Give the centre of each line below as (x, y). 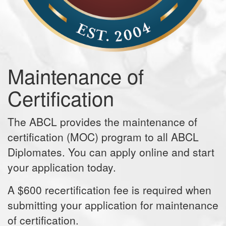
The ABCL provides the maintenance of (102, 121)
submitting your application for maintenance (113, 205)
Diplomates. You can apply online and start (111, 152)
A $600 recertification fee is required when (109, 189)
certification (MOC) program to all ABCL (103, 136)
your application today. (62, 167)
